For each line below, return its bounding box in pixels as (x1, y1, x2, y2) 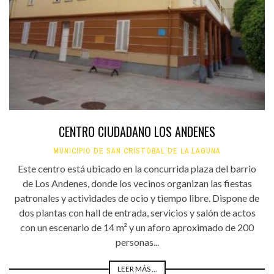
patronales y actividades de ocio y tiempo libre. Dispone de (15, 192, 259, 204)
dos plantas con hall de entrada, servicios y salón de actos (18, 207, 256, 219)
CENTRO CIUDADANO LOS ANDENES (59, 122, 215, 141)
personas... (115, 236, 159, 248)
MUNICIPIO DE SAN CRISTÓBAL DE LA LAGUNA (53, 146, 221, 157)
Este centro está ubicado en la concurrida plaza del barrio (18, 163, 256, 175)
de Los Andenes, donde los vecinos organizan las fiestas (22, 177, 252, 190)
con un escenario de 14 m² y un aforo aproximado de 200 (20, 221, 254, 234)
